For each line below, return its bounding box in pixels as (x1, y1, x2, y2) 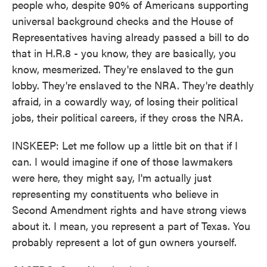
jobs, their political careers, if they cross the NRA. (12, 110, 243, 125)
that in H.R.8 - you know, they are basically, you (12, 45, 236, 60)
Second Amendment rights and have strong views (12, 202, 247, 217)
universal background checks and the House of (12, 13, 233, 28)
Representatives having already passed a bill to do (12, 29, 249, 44)
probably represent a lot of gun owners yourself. (12, 234, 237, 249)
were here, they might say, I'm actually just (12, 170, 212, 185)
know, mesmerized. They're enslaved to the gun (12, 61, 234, 76)
